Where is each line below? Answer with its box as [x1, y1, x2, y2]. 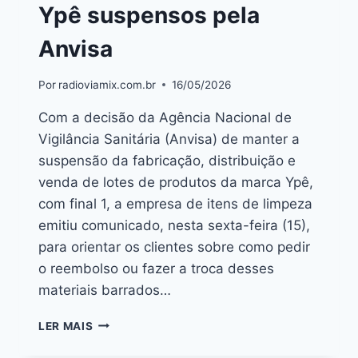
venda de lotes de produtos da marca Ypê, [38, 173, 313, 190]
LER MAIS [38, 319, 93, 332]
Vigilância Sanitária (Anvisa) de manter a [38, 130, 300, 147]
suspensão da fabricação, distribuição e [38, 152, 296, 169]
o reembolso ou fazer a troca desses [38, 260, 274, 276]
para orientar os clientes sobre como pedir [38, 238, 310, 255]
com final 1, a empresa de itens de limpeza [38, 195, 312, 212]
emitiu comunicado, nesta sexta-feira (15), [38, 217, 310, 233]
